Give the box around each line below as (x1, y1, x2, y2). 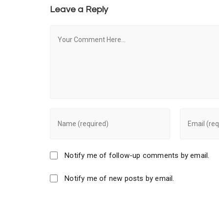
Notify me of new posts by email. (65, 174, 175, 183)
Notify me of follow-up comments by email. (65, 151, 210, 160)
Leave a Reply (50, 5, 109, 14)
